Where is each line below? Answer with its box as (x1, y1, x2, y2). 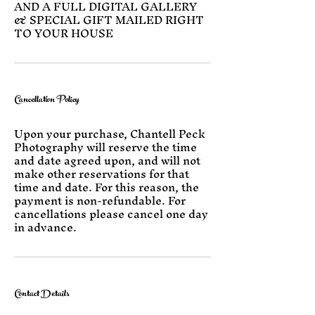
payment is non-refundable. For (14, 188, 186, 214)
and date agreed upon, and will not (14, 148, 200, 174)
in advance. (14, 214, 77, 240)
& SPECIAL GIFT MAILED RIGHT (14, 7, 204, 33)
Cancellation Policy (14, 91, 79, 111)
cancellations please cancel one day (14, 201, 208, 227)
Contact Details (14, 285, 69, 305)
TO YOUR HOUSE (14, 20, 113, 46)
